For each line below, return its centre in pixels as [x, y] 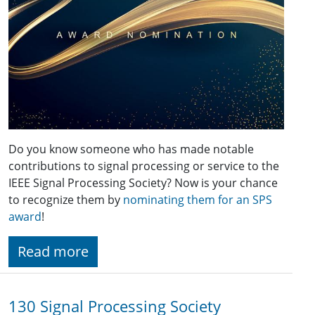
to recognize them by [66, 199]
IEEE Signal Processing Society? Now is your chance [143, 182]
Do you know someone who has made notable [131, 149]
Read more [53, 251]
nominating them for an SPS [198, 199]
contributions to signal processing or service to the [144, 166]
